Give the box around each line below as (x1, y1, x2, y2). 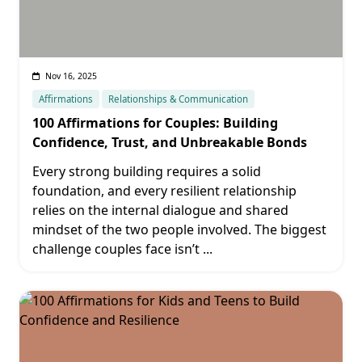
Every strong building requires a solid (32, 162, 261, 180)
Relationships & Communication (108, 93, 249, 105)
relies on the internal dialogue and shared (32, 201, 288, 219)
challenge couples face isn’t (32, 240, 200, 258)
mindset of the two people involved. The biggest (32, 221, 326, 238)
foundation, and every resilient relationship (32, 182, 297, 200)
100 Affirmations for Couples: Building (32, 114, 278, 132)
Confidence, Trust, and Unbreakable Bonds (32, 133, 307, 151)
